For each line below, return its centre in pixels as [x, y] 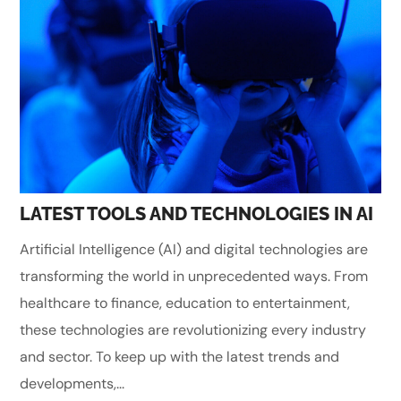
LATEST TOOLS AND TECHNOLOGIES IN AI [197, 213]
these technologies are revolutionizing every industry [193, 329]
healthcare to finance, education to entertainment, [185, 303]
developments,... [73, 383]
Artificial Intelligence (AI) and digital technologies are [194, 249]
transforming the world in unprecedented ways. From [194, 276]
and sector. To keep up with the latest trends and [180, 356]
